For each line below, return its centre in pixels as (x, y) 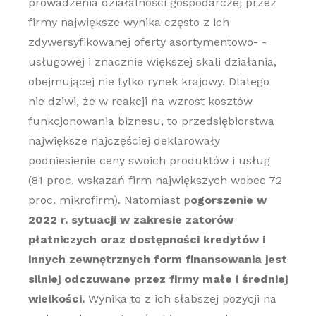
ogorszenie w (228, 200)
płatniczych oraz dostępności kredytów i (146, 239)
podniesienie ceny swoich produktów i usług (149, 160)
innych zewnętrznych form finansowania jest (157, 259)
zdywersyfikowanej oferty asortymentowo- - (147, 42)
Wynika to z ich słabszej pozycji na (180, 299)
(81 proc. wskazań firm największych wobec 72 (155, 180)
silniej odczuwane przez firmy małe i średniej (158, 279)
